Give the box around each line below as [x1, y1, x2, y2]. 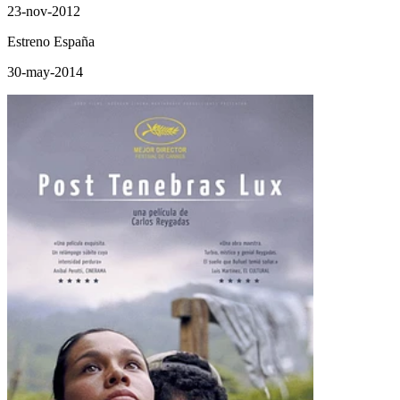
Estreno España [7, 33, 95, 49]
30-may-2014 [7, 63, 83, 79]
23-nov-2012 [7, 3, 80, 19]
